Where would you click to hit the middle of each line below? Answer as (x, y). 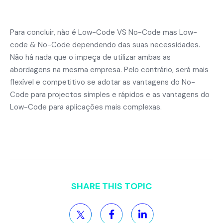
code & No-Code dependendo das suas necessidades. (105, 45)
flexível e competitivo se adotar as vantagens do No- (103, 82)
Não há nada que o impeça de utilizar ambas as (90, 57)
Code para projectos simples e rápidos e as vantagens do (110, 95)
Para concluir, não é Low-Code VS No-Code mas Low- (104, 32)
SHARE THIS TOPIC (111, 186)
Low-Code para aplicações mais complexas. (86, 107)
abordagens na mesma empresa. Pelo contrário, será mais (109, 70)
